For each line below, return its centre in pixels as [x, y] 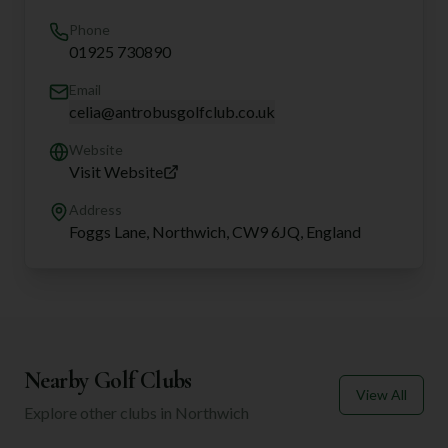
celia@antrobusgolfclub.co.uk [172, 111]
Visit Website [116, 171]
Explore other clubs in [99, 412]
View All [381, 394]
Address [95, 209]
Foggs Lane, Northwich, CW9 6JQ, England [215, 231]
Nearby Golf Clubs [108, 380]
